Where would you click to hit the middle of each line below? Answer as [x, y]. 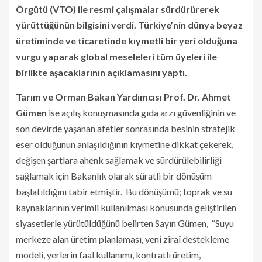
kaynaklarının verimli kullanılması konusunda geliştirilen [126, 207]
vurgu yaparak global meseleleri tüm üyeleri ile [116, 56]
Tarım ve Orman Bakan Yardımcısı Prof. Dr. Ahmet [123, 96]
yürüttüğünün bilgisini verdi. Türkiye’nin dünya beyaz [129, 25]
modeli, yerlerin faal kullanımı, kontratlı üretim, [108, 254]
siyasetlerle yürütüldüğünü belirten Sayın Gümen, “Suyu [125, 223]
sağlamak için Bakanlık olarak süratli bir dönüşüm [114, 175]
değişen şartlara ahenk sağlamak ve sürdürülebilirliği [119, 160]
